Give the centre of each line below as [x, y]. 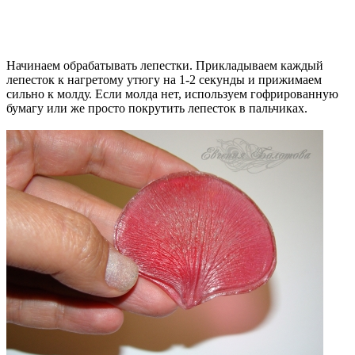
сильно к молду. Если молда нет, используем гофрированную [172, 94]
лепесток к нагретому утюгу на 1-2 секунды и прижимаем [164, 79]
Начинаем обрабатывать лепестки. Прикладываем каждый [165, 65]
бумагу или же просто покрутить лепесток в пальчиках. [158, 108]
